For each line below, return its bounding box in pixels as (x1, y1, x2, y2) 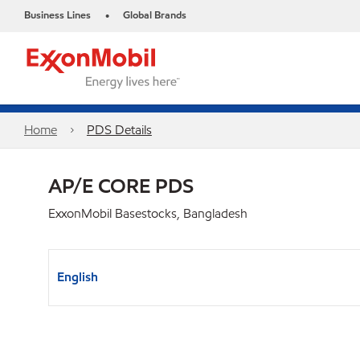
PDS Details (86, 121, 152, 138)
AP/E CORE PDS (48, 173, 194, 198)
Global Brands (123, 8, 186, 22)
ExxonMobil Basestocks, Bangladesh (48, 205, 247, 222)
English (57, 268, 98, 285)
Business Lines (24, 8, 91, 22)
